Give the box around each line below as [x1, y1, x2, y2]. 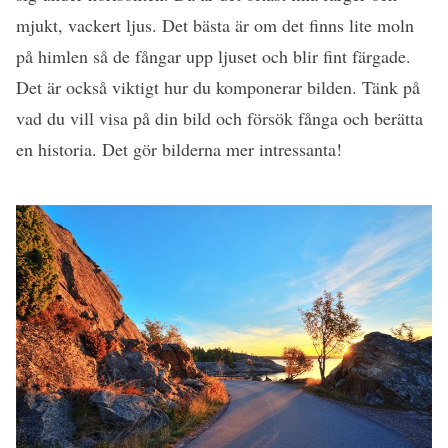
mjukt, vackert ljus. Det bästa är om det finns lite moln [16, 12, 414, 37]
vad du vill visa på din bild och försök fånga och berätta [16, 105, 423, 130]
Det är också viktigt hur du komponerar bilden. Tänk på [16, 74, 420, 99]
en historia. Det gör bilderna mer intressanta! [16, 136, 342, 161]
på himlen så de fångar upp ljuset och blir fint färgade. [16, 43, 411, 68]
